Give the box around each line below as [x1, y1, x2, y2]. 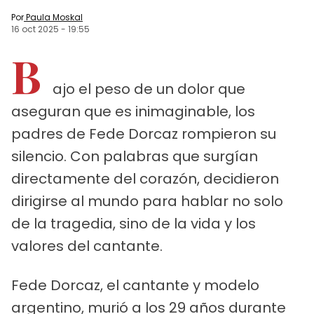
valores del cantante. [11, 235, 163, 256]
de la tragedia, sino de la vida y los [11, 213, 256, 233]
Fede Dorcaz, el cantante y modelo [11, 275, 259, 295]
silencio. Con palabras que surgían [11, 146, 258, 166]
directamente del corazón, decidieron [11, 168, 279, 189]
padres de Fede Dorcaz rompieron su [11, 123, 276, 144]
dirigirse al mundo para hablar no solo [11, 191, 283, 211]
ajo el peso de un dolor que [53, 78, 245, 99]
